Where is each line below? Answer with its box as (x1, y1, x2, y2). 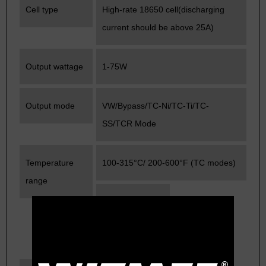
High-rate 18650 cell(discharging (102, 4, 225, 14)
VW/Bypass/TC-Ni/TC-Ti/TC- (102, 100, 210, 110)
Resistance (102, 205, 144, 216)
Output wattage (26, 61, 84, 71)
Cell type (26, 4, 59, 14)
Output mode (26, 100, 75, 110)
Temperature (26, 157, 74, 167)
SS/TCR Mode (102, 118, 157, 128)
